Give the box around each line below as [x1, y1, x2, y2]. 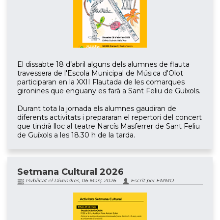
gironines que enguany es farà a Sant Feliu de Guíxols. [17, 86, 200, 96]
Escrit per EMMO [129, 177, 173, 184]
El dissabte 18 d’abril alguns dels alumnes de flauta [17, 60, 190, 69]
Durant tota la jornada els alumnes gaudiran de [17, 104, 176, 113]
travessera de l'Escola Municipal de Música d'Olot [17, 69, 183, 78]
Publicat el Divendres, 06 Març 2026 [24, 177, 116, 184]
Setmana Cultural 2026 [17, 166, 124, 178]
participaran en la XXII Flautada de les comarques [17, 78, 185, 87]
